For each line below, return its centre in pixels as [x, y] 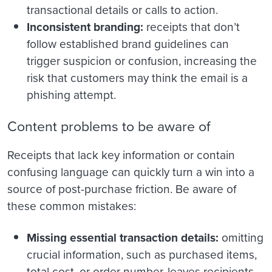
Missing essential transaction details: [124, 238]
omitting [243, 238]
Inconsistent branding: [87, 27]
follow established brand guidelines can [128, 44]
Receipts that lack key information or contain [121, 155]
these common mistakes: [72, 206]
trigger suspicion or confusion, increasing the [142, 61]
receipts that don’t [193, 27]
